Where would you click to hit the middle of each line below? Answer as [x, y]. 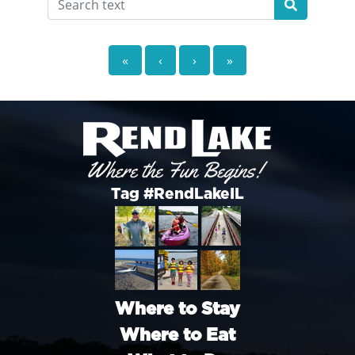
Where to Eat [177, 335]
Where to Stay [177, 309]
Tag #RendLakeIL [177, 194]
